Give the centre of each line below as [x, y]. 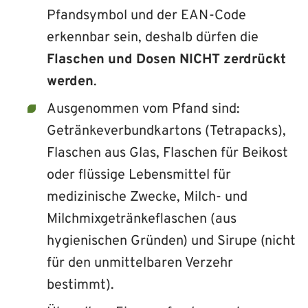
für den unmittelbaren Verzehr [140, 263]
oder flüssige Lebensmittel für [139, 175]
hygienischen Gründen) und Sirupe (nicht [171, 241]
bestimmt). [80, 285]
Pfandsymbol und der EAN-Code [146, 15]
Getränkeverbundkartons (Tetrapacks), [166, 131]
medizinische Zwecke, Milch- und [147, 197]
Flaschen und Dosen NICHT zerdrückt [166, 59]
